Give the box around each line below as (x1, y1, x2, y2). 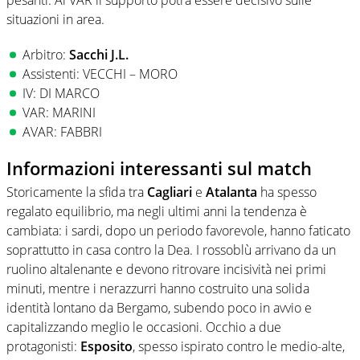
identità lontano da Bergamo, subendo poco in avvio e (6, 299, 312, 317)
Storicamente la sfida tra (6, 183, 147, 202)
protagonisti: (6, 337, 80, 356)
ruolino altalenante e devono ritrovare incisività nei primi (6, 260, 326, 279)
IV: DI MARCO (22, 84, 100, 102)
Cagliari (147, 183, 192, 202)
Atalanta (206, 183, 257, 202)
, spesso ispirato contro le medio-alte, (133, 337, 345, 356)
